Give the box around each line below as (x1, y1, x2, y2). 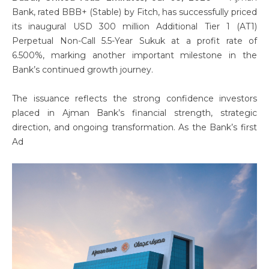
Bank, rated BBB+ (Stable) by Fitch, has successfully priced (12, 7, 257, 17)
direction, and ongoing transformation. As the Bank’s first (12, 122, 257, 133)
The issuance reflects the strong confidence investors (12, 93, 257, 104)
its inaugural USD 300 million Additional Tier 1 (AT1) (12, 21, 257, 32)
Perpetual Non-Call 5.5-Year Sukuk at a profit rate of (12, 35, 257, 46)
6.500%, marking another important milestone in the (12, 50, 257, 61)
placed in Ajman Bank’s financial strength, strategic (12, 107, 257, 118)
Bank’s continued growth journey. (12, 64, 153, 75)
